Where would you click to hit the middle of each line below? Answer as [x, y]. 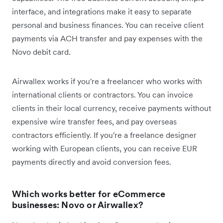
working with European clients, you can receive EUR [105, 148]
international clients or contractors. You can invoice [103, 94]
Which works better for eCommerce [89, 194]
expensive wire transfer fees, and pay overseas [94, 121]
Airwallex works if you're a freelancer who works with [107, 81]
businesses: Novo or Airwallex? [78, 205]
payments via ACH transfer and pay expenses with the [107, 38]
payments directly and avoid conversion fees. [92, 162]
